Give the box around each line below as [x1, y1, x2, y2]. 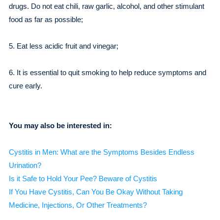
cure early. [8, 82, 42, 90]
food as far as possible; [8, 15, 83, 24]
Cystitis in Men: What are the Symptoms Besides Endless [8, 148, 194, 156]
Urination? [8, 161, 41, 169]
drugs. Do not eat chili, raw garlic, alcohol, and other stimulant [8, 2, 204, 10]
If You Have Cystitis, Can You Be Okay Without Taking [8, 188, 183, 196]
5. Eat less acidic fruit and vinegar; [8, 42, 118, 50]
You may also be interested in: [8, 121, 112, 130]
